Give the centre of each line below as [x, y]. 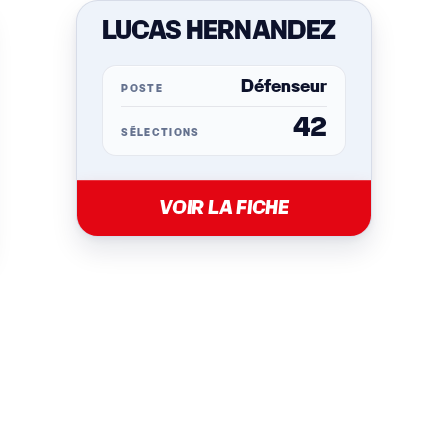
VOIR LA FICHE [224, 208]
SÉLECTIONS [160, 134]
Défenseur [283, 88]
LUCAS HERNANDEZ [218, 32]
